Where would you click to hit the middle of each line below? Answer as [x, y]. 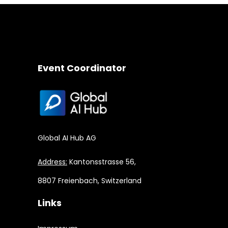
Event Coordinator [82, 68]
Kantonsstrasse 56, [102, 162]
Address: [52, 162]
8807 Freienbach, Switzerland [90, 181]
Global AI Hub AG [67, 138]
